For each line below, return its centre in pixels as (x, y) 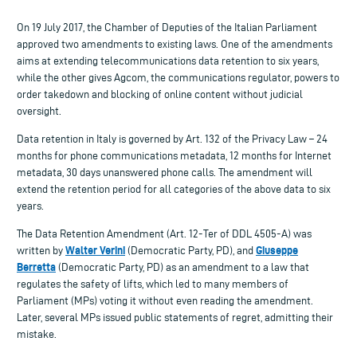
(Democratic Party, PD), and (190, 250)
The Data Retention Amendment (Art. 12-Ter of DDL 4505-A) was (164, 233)
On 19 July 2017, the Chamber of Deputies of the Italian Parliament (167, 27)
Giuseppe (277, 250)
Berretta (36, 267)
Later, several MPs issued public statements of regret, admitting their (175, 317)
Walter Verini (95, 250)
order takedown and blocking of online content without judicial (160, 94)
